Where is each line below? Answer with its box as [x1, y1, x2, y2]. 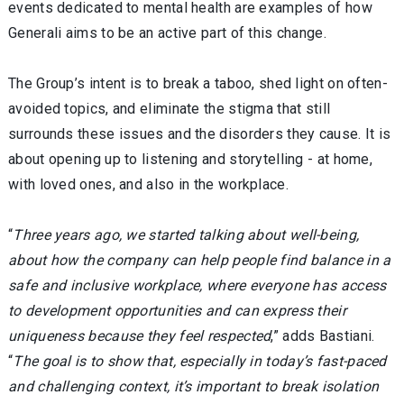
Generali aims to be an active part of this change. [8, 24, 326, 41]
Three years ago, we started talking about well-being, [13, 226, 360, 243]
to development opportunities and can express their [8, 302, 346, 319]
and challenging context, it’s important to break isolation [8, 378, 380, 395]
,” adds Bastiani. [271, 327, 375, 344]
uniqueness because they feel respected [8, 327, 271, 344]
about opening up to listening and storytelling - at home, [8, 151, 373, 168]
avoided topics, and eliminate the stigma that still [8, 100, 331, 117]
